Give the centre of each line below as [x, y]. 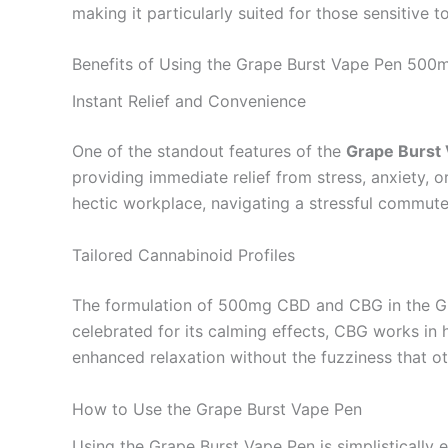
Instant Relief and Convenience [189, 101]
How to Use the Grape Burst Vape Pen [217, 408]
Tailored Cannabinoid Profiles [183, 254]
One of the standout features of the [209, 151]
